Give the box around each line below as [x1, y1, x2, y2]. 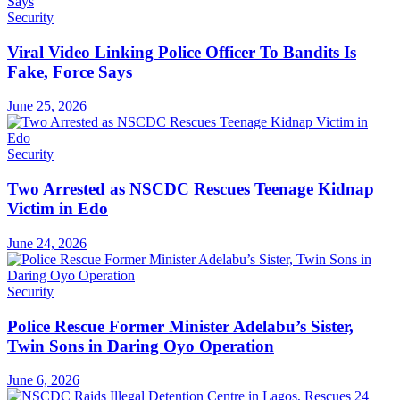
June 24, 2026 [7, 235, 87, 251]
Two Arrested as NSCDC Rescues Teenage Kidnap [7, 179, 374, 199]
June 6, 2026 [7, 372, 79, 388]
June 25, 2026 [7, 98, 87, 114]
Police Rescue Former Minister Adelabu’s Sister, [7, 316, 354, 336]
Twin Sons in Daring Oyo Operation [7, 336, 274, 355]
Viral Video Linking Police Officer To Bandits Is [7, 42, 356, 62]
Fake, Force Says [7, 62, 132, 81]
